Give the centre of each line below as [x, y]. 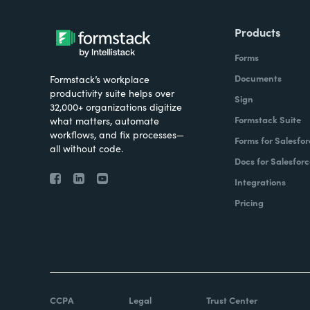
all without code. [86, 148]
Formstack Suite [267, 119]
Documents [258, 78]
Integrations [260, 182]
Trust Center [232, 300]
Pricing [249, 202]
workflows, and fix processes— [117, 134]
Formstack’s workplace [100, 79]
